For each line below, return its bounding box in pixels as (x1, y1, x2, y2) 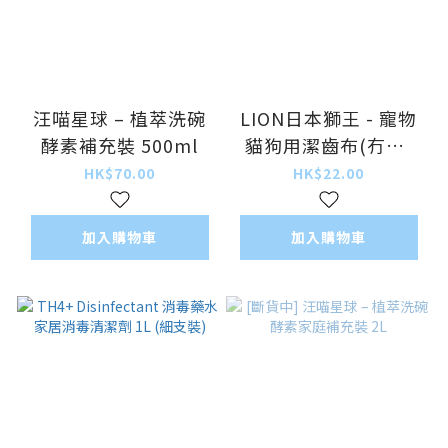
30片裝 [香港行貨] (250, 158, 407, 185)
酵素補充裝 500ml (41, 131, 198, 158)
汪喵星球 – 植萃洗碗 (33, 104, 206, 131)
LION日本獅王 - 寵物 (240, 104, 417, 131)
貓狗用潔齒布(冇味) (245, 131, 412, 158)
